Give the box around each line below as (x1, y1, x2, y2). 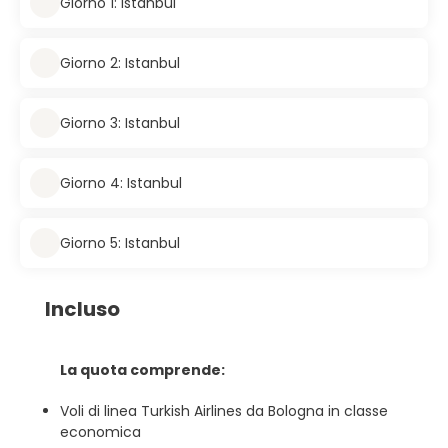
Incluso (45, 295, 120, 323)
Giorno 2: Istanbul (60, 52, 180, 73)
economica (60, 422, 141, 442)
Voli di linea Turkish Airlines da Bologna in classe (60, 401, 388, 421)
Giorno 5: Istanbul (60, 232, 180, 253)
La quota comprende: (60, 360, 225, 380)
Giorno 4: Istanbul (60, 172, 182, 193)
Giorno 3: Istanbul (60, 112, 180, 133)
